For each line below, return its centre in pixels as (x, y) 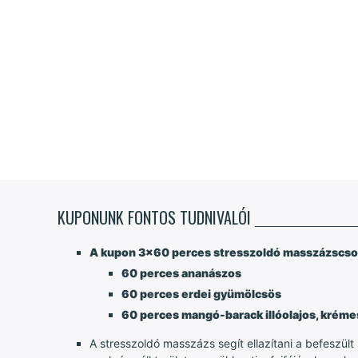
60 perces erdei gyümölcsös (203, 293)
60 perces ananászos (181, 272)
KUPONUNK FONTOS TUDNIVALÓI (154, 217)
